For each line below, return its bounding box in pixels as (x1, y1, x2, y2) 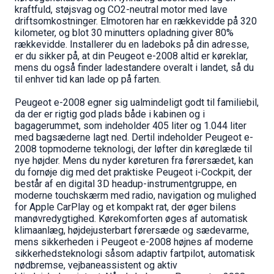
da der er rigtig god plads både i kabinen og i (15, 108, 205, 120)
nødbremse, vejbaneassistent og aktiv (15, 259, 177, 271)
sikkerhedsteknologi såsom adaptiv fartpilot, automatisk (15, 247, 255, 259)
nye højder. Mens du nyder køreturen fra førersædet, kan (15, 154, 253, 166)
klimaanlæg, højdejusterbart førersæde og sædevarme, (15, 224, 249, 236)
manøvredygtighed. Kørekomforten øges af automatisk (15, 212, 248, 224)
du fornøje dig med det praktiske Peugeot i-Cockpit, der (15, 166, 252, 178)
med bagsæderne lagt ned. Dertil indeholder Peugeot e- (15, 131, 253, 143)
